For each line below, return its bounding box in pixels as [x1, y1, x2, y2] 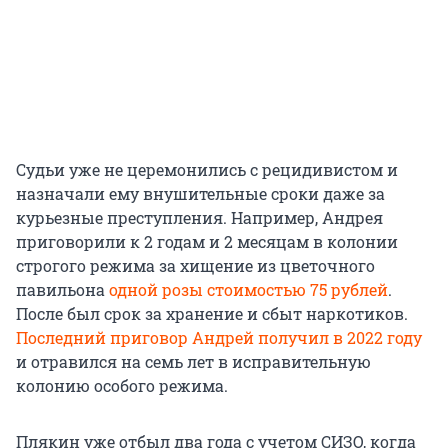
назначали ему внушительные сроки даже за [16, 183, 385, 205]
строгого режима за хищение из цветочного [16, 255, 375, 277]
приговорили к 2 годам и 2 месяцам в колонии [16, 231, 398, 253]
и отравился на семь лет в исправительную [16, 351, 371, 373]
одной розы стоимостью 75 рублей [109, 279, 388, 301]
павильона [16, 279, 109, 301]
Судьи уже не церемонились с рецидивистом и [16, 159, 398, 181]
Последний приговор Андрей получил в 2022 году [16, 327, 422, 349]
